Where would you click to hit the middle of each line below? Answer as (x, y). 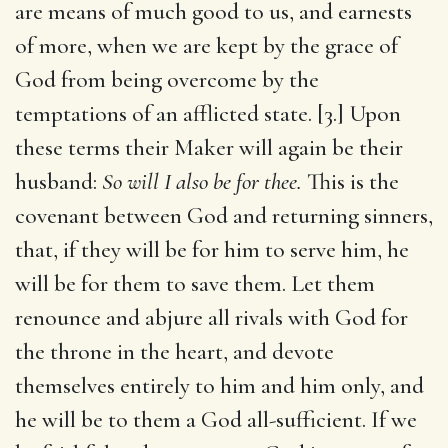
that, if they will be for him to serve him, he (212, 249)
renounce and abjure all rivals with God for (211, 317)
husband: (58, 181)
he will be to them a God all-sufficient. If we (216, 419)
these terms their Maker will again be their (209, 147)
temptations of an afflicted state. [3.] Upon (208, 113)
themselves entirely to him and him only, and (219, 385)
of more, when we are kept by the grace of (206, 45)
